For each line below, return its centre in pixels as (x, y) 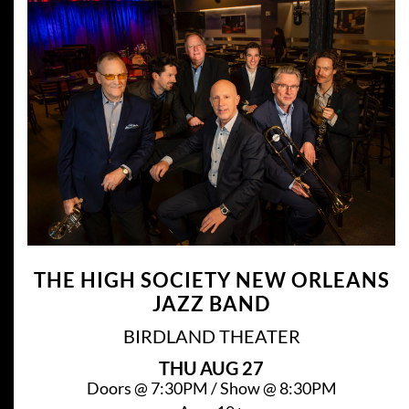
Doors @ (118, 388)
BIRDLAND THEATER (211, 336)
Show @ (249, 388)
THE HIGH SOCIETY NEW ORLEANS (211, 279)
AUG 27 (232, 367)
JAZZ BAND (211, 303)
